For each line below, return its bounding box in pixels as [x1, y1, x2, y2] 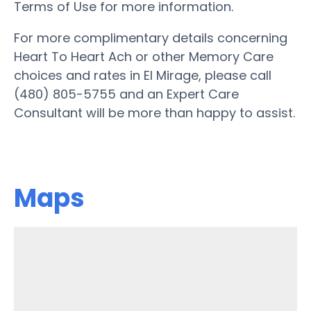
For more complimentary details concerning [14, 28, 287, 47]
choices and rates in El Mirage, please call [14, 66, 271, 84]
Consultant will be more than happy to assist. [14, 103, 295, 121]
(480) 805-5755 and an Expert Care [14, 85, 239, 103]
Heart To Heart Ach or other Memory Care [14, 47, 274, 65]
